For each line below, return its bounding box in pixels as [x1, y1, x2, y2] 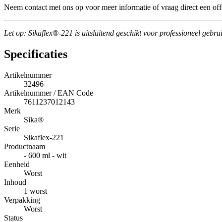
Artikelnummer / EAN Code [4, 89, 93, 98]
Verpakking [4, 196, 40, 205]
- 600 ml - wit [24, 151, 66, 160]
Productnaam [4, 142, 45, 151]
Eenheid [4, 160, 30, 169]
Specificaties [4, 48, 67, 61]
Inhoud [4, 178, 26, 187]
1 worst [24, 187, 47, 196]
